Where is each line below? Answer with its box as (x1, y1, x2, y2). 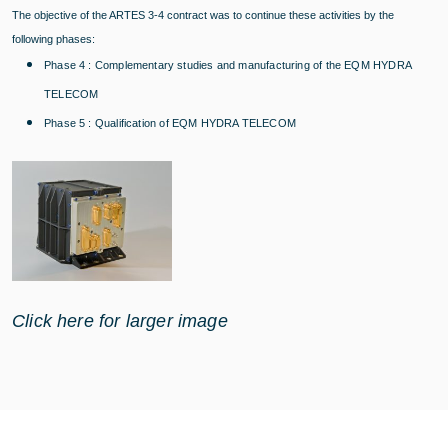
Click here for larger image (12, 310, 228, 331)
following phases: (12, 32, 95, 45)
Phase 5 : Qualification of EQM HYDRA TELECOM (44, 116, 296, 129)
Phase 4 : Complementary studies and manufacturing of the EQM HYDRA (44, 58, 411, 71)
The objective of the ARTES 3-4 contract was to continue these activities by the (12, 8, 394, 21)
